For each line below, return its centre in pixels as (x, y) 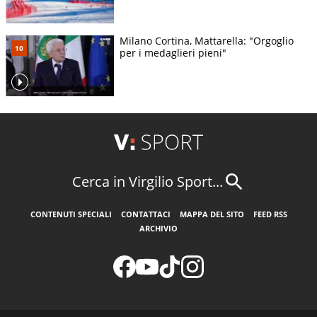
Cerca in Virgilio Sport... (147, 182)
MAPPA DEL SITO (212, 214)
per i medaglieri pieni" (173, 53)
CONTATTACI (145, 214)
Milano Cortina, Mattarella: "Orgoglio (207, 41)
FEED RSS (270, 214)
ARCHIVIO (158, 228)
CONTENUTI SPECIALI (71, 214)
